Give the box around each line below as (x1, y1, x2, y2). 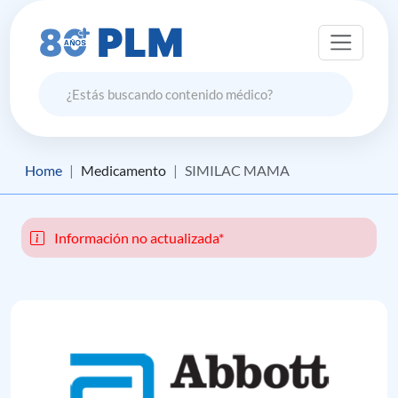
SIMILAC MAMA (185, 163, 290, 179)
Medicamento (81, 163, 166, 179)
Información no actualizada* (52, 229, 224, 246)
